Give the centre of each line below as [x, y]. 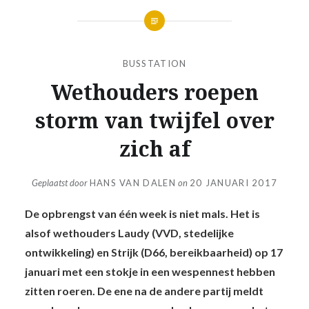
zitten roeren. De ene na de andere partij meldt [144, 291]
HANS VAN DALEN [132, 183]
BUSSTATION [154, 63]
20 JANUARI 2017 [233, 183]
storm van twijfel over [154, 120]
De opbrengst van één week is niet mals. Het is [142, 214]
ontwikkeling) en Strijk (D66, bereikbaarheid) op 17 [153, 252]
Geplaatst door [60, 183]
